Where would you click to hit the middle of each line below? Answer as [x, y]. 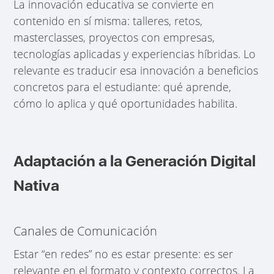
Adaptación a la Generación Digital [135, 161]
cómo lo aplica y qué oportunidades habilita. [126, 103]
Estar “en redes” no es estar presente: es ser [124, 254]
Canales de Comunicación [86, 231]
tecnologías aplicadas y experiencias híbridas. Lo [135, 54]
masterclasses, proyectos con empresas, [114, 37]
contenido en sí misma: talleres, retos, [108, 20]
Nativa [37, 185]
